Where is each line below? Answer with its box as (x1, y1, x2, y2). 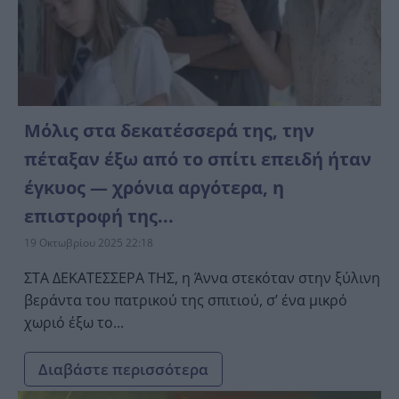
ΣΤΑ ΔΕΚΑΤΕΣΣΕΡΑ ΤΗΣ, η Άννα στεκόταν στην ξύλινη (24, 267, 380, 288)
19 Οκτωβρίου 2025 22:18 (24, 234, 153, 250)
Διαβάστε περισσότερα (38, 358, 208, 379)
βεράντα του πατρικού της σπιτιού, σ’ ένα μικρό (24, 289, 347, 310)
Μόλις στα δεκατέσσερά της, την (24, 118, 314, 142)
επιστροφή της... (24, 203, 174, 228)
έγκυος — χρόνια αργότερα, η (24, 175, 284, 199)
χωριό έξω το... (24, 312, 124, 332)
